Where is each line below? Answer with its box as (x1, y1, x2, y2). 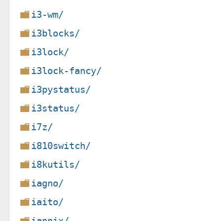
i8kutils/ (31, 158, 80, 170)
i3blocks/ (31, 27, 80, 39)
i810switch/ (31, 140, 91, 151)
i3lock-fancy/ (31, 65, 102, 76)
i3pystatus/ (31, 83, 91, 95)
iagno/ (31, 177, 64, 189)
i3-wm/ (31, 8, 64, 20)
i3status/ (31, 102, 80, 114)
